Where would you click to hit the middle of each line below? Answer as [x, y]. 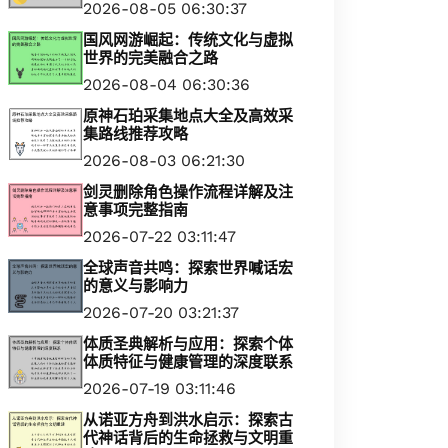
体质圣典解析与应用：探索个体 [188, 344]
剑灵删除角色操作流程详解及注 [188, 192]
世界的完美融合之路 [150, 58]
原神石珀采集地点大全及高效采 [188, 116]
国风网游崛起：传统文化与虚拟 [188, 40]
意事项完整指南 [135, 210]
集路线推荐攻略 [135, 134]
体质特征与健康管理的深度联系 [188, 362]
